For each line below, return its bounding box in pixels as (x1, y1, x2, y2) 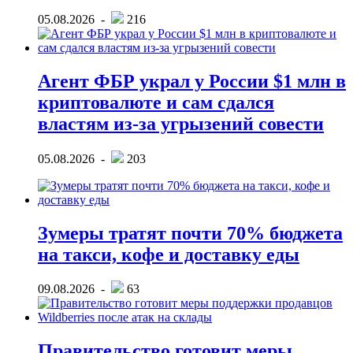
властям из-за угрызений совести (38, 113, 324, 134)
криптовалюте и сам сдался (38, 91, 274, 113)
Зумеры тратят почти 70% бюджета (38, 222, 343, 243)
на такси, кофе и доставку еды (38, 243, 299, 265)
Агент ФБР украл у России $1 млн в (38, 70, 346, 91)
